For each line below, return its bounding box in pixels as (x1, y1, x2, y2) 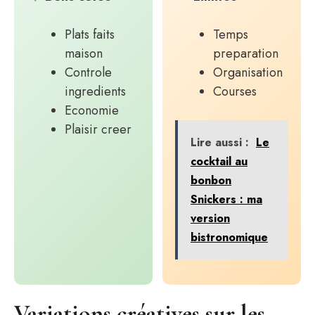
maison (65, 44, 103, 63)
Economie (65, 101, 119, 120)
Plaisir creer (65, 120, 131, 139)
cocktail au (191, 153, 247, 169)
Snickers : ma (191, 191, 262, 207)
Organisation (213, 63, 283, 82)
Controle (65, 63, 112, 82)
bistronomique (191, 229, 268, 245)
